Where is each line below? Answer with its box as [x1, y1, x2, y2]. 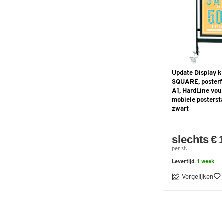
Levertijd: [172, 159, 197, 165]
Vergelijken [182, 173, 213, 180]
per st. [172, 146, 187, 152]
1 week [197, 159, 214, 165]
